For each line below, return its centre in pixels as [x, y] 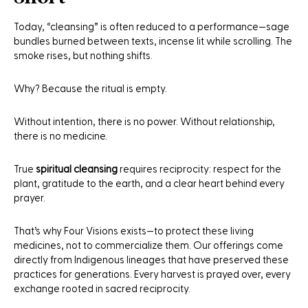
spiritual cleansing [77, 169]
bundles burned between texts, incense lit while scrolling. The [153, 41]
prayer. [30, 198]
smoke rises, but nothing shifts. [83, 56]
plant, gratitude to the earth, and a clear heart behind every [149, 184]
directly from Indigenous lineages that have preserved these [151, 260]
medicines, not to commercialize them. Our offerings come [148, 245]
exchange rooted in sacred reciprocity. [102, 289]
